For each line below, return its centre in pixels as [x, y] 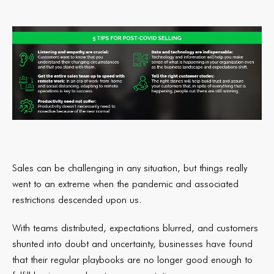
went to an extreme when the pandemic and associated [125, 184]
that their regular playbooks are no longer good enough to [132, 260]
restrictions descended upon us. [78, 200]
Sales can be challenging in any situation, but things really [130, 168]
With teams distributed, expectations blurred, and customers [135, 228]
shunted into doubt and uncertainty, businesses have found [132, 244]
